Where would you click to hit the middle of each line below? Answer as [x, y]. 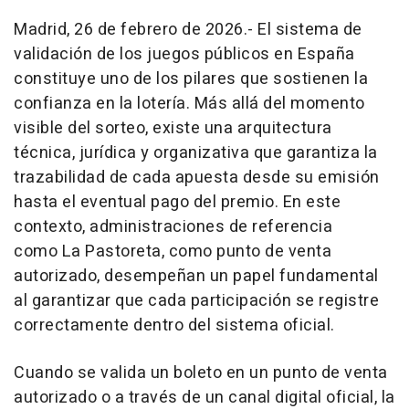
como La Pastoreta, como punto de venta [173, 251]
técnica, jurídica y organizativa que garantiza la [196, 152]
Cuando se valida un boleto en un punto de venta [201, 372]
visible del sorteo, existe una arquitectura [173, 128]
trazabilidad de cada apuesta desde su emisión [197, 177]
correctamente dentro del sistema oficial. [174, 325]
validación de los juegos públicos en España [184, 54]
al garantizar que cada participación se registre [196, 300]
